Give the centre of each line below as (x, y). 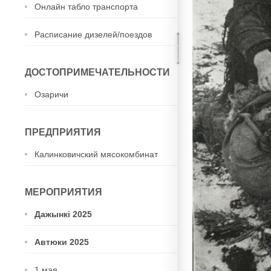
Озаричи (51, 94)
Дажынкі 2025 (63, 214)
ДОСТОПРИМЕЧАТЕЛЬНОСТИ (97, 72)
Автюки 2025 (62, 242)
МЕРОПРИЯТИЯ (64, 192)
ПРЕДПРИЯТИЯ (63, 132)
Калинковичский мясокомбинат (96, 154)
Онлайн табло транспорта (86, 7)
